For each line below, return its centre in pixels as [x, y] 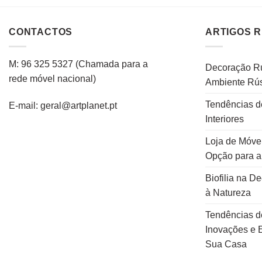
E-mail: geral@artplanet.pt [63, 105]
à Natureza [228, 192]
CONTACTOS [41, 32]
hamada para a [117, 64]
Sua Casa [226, 244]
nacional [74, 78]
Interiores [225, 119]
